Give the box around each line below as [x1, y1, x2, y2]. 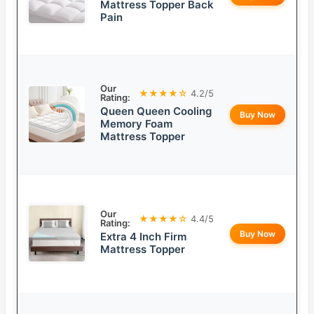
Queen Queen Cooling [100, 104, 212, 118]
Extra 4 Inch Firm [100, 230, 186, 244]
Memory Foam [100, 117, 172, 131]
